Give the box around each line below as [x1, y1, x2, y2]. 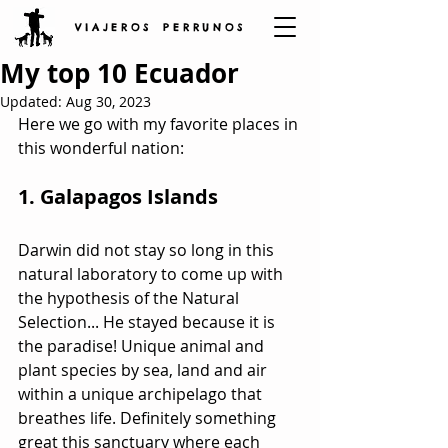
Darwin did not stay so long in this [18, 239, 278, 261]
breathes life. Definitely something [18, 407, 280, 429]
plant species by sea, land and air [18, 359, 271, 381]
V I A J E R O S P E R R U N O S [75, 21, 242, 34]
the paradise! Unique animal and [18, 335, 268, 357]
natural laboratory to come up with [18, 263, 287, 285]
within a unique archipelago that [18, 383, 266, 405]
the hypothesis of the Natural [18, 287, 243, 309]
